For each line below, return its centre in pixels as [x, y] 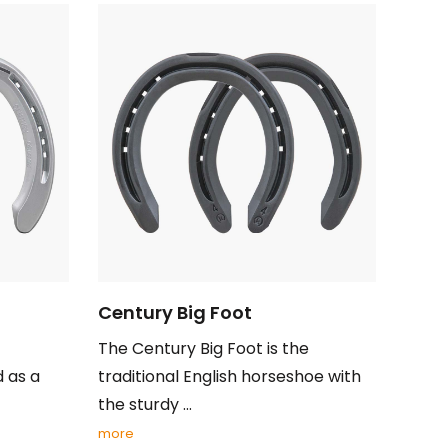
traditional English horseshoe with [229, 377]
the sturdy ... [144, 405]
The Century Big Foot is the [203, 349]
